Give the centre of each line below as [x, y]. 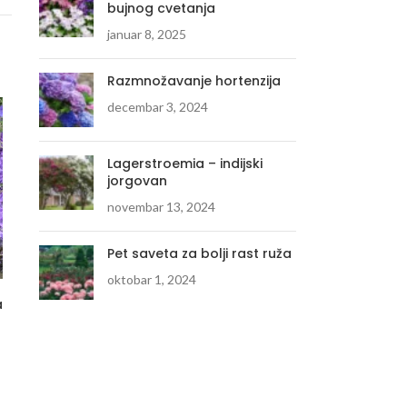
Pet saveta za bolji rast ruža [199, 254]
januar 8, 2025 [146, 35]
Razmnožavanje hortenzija [194, 81]
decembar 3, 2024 [157, 107]
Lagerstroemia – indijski [184, 164]
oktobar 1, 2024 [151, 280]
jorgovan [137, 181]
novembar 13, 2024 [161, 207]
